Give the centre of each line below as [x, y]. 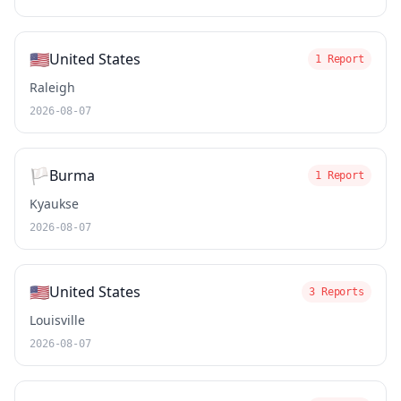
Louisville [57, 320]
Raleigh [52, 87]
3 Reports [337, 292]
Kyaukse [54, 204]
